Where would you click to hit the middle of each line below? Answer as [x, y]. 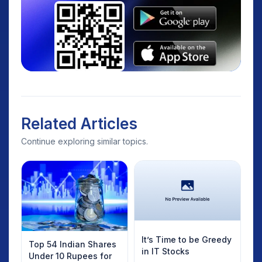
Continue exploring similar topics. [85, 141]
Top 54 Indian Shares [73, 244]
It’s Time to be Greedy [187, 240]
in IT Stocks [166, 251]
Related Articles [79, 123]
